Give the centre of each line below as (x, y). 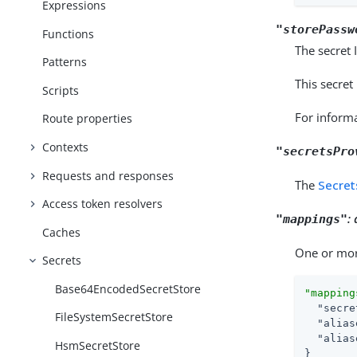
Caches (62, 232)
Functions (69, 33)
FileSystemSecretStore (114, 317)
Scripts (61, 90)
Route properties (88, 119)
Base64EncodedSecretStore (128, 288)
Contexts (66, 147)
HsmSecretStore (98, 345)
